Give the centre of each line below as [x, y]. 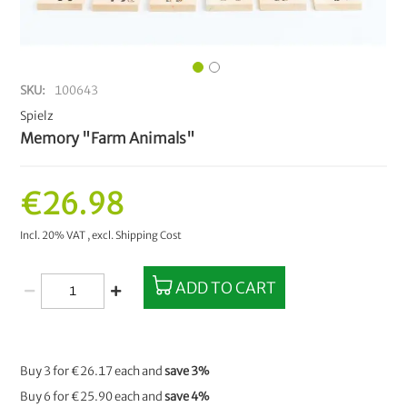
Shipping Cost [149, 235]
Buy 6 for [46, 397]
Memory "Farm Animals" [108, 138]
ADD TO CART [226, 288]
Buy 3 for [46, 371]
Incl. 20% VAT [54, 235]
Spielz [37, 116]
